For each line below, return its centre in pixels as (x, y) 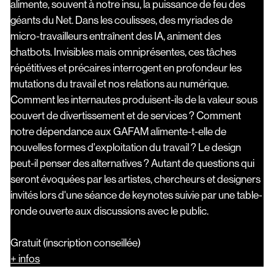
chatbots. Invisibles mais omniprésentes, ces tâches (124, 52)
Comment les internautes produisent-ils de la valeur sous (134, 99)
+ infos (25, 258)
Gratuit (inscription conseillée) (78, 243)
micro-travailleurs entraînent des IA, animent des (116, 36)
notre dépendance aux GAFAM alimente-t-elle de (119, 131)
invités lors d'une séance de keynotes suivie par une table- (137, 195)
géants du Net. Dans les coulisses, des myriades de (122, 20)
